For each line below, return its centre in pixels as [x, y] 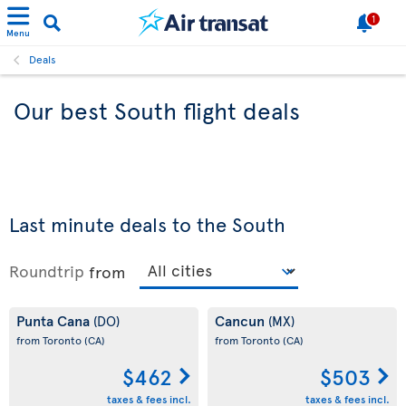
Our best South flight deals [157, 110]
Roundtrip [47, 271]
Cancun [242, 320]
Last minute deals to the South [147, 224]
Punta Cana [55, 320]
